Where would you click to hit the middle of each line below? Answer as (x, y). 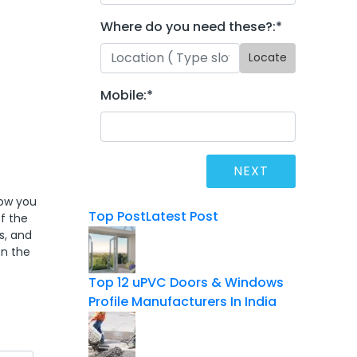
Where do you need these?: (188, 26)
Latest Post (182, 216)
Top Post (117, 216)
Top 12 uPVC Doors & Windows (186, 282)
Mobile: (124, 95)
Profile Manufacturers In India (182, 301)
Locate (268, 58)
